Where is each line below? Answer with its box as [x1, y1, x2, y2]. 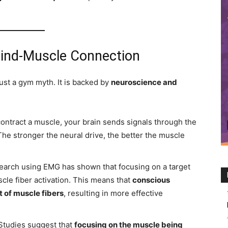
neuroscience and [111, 77, 177, 87]
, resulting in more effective [64, 188, 163, 198]
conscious [132, 175, 170, 185]
